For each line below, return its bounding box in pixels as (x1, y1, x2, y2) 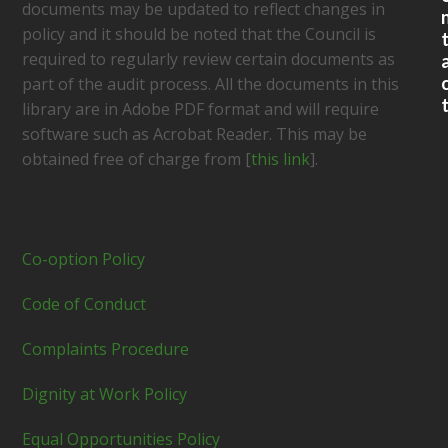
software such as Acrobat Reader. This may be (22, 123, 368, 145)
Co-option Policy (22, 248, 146, 270)
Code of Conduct (22, 293, 147, 315)
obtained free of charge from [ (22, 148, 252, 170)
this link (251, 148, 311, 170)
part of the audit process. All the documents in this (22, 73, 400, 95)
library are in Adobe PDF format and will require (22, 98, 380, 120)
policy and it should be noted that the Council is (22, 23, 377, 45)
